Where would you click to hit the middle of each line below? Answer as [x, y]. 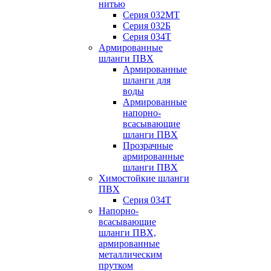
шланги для [147, 80]
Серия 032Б [147, 26]
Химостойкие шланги [144, 178]
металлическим [130, 254]
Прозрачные [148, 145]
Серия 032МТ [151, 15]
